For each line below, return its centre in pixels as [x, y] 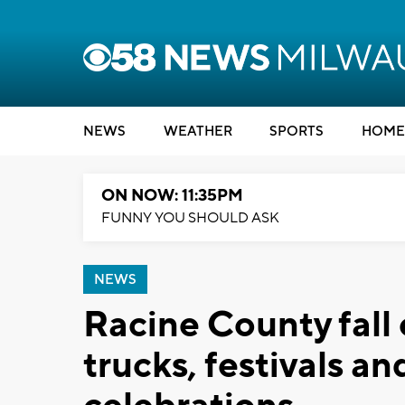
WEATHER [198, 132]
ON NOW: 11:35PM [172, 196]
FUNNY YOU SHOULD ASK [190, 218]
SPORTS [297, 132]
